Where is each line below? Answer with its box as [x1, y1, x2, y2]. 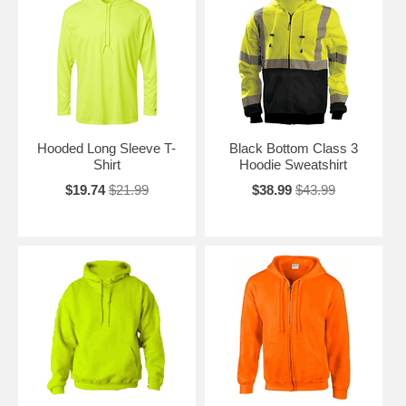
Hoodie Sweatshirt [239, 157, 348, 172]
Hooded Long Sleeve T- [37, 140, 177, 156]
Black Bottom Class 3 [228, 140, 358, 156]
